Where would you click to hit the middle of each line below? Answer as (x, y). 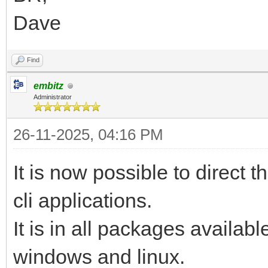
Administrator (53, 97)
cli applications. (83, 200)
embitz (48, 86)
